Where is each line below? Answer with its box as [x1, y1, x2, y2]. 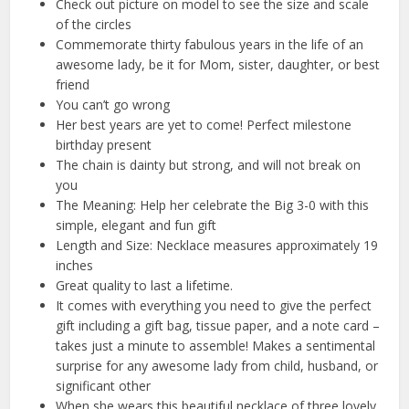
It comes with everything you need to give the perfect [56, 297, 372, 315]
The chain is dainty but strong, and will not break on [56, 156, 362, 174]
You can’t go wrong [56, 96, 171, 114]
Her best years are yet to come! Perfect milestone [56, 116, 352, 134]
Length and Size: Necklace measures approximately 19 [56, 236, 379, 255]
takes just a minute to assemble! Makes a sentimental [56, 337, 376, 355]
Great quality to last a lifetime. [56, 277, 234, 295]
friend [56, 76, 90, 94]
